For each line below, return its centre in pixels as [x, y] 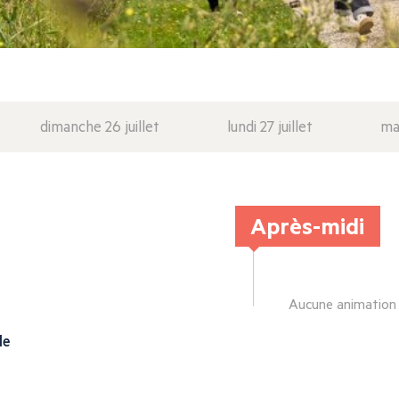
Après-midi [308, 226]
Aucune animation [342, 304]
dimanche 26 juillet [100, 126]
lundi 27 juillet [270, 126]
